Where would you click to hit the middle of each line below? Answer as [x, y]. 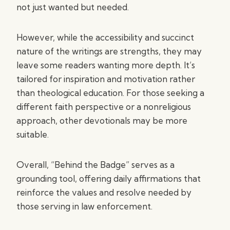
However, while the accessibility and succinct [105, 37]
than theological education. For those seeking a [110, 93]
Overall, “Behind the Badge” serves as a [95, 165]
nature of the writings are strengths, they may [109, 51]
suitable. [33, 134]
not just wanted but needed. [73, 7]
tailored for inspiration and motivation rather [106, 79]
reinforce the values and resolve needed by [104, 192]
